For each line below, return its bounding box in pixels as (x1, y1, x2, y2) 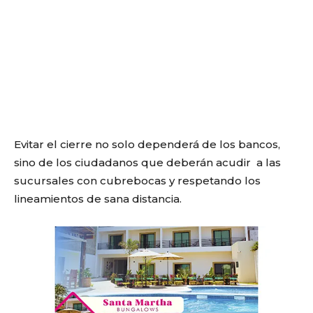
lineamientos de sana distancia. (14, 191, 182, 205)
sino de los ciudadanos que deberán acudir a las (14, 155, 281, 169)
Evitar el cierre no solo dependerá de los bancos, (14, 137, 280, 151)
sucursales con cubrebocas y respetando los (14, 173, 261, 187)
